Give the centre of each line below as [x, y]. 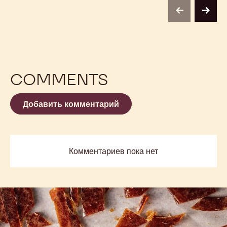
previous [196, 15]
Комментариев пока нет [113, 151]
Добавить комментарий [71, 104]
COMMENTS [59, 79]
